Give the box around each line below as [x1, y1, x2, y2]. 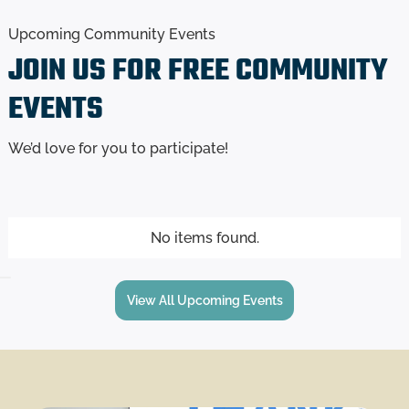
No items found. [150, 229, 259, 247]
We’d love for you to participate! [7, 139, 228, 157]
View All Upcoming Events [126, 292, 283, 308]
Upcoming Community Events [7, 25, 215, 43]
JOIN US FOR [7, 47, 168, 95]
